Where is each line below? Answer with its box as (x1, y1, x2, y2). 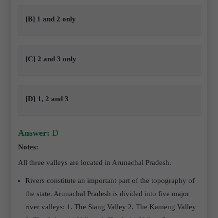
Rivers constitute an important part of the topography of (25, 177, 195, 184)
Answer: (18, 128, 50, 138)
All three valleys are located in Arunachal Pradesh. (18, 159, 172, 166)
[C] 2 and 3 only (25, 55, 77, 63)
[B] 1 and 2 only (25, 15, 76, 23)
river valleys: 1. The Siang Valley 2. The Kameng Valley (25, 203, 199, 211)
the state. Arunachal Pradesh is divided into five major (25, 190, 190, 198)
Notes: (18, 143, 39, 151)
